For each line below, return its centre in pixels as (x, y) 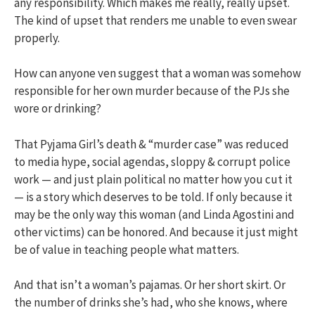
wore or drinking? (58, 109)
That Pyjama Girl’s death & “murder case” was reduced (152, 144)
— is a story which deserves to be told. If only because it (153, 197)
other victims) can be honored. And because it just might (156, 232)
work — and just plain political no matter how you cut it (153, 179)
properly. (37, 38)
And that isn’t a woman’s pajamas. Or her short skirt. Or (150, 285)
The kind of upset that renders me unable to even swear (155, 20)
